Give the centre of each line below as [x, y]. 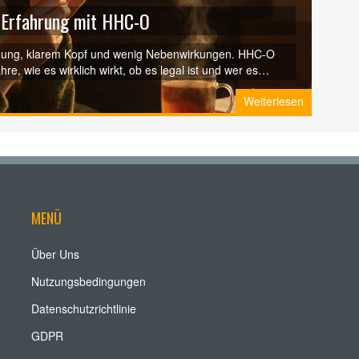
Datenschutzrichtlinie [84, 309]
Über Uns [55, 254]
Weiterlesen [274, 101]
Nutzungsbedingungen [89, 281]
